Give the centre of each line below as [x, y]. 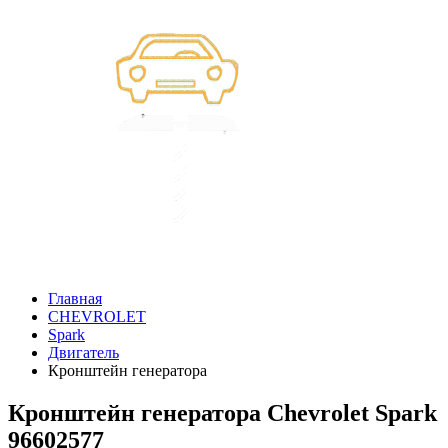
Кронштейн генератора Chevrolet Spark [222, 412]
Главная [75, 298]
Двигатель [83, 352]
